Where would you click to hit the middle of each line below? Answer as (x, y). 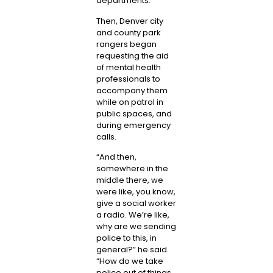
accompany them (132, 90)
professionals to (128, 79)
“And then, (116, 157)
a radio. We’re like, (133, 214)
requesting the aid (132, 55)
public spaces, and (134, 113)
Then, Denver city (129, 21)
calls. (106, 136)
